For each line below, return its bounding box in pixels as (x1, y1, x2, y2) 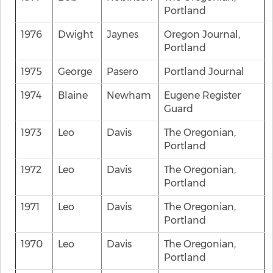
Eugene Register (164, 90, 241, 101)
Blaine (58, 90, 88, 101)
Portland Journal (164, 66, 244, 77)
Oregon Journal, (164, 29, 240, 40)
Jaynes (107, 29, 138, 40)
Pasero (107, 66, 138, 77)
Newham (107, 90, 151, 101)
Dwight (58, 29, 93, 40)
